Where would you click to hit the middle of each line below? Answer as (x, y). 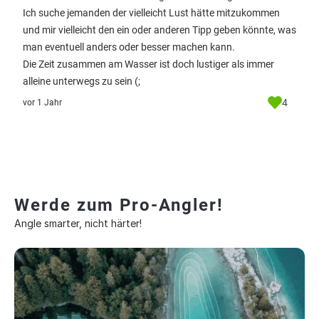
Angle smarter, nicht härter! (78, 223)
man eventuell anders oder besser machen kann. (129, 47)
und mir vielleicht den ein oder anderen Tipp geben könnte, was (159, 30)
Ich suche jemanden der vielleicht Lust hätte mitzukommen (151, 13)
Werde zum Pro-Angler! (119, 205)
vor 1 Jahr (42, 103)
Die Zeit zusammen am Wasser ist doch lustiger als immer (148, 64)
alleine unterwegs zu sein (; (82, 81)
